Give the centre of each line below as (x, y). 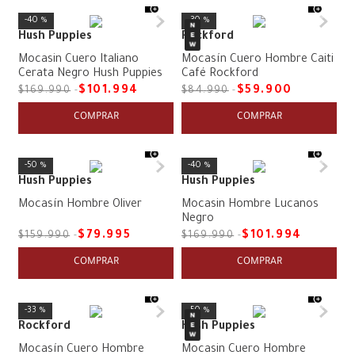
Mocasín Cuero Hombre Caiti (258, 60)
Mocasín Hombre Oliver (80, 205)
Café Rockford (220, 74)
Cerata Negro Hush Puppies (90, 74)
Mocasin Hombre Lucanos (250, 205)
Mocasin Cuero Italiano (78, 60)
